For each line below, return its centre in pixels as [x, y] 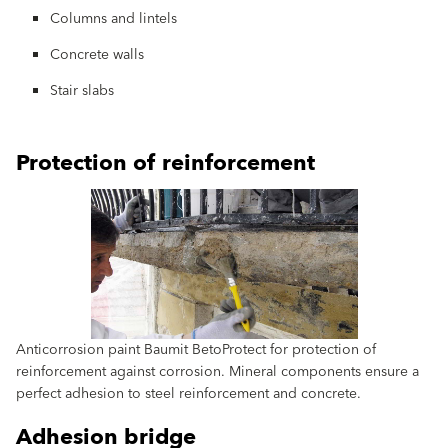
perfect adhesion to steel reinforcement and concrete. [188, 394]
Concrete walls [97, 55]
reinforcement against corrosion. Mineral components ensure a [217, 372]
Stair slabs [82, 91]
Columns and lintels [113, 19]
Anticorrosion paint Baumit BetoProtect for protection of [196, 350]
